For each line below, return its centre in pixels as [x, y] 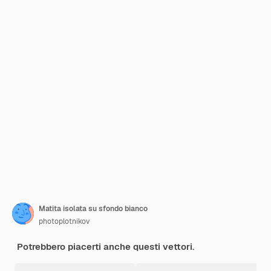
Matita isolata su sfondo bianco [93, 209]
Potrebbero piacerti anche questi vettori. [106, 247]
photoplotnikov [64, 221]
